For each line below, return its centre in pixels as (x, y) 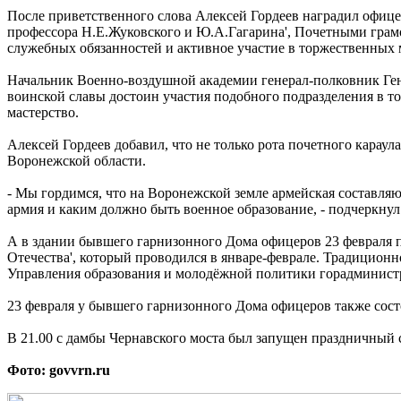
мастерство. (43, 113)
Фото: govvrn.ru (59, 371)
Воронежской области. (77, 161)
